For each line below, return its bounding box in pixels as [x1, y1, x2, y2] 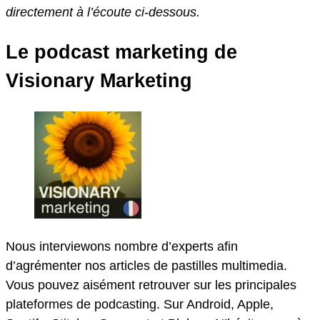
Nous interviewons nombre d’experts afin [6, 239, 238, 254]
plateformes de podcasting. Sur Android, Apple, [6, 296, 274, 311]
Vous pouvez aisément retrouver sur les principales [6, 277, 296, 292]
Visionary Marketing [6, 70, 192, 92]
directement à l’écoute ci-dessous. [6, 5, 204, 19]
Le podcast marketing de [6, 41, 237, 64]
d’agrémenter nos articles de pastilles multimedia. [6, 258, 287, 273]
